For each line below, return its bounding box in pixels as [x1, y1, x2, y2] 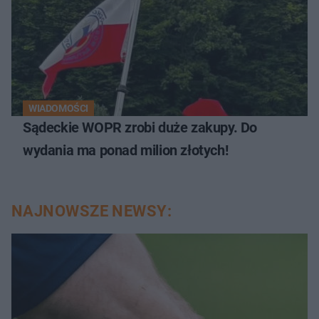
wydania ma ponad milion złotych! [23, 142, 229, 159]
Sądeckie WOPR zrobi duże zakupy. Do [23, 119, 257, 137]
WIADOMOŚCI [28, 103, 88, 115]
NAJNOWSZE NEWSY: [11, 202, 172, 221]
